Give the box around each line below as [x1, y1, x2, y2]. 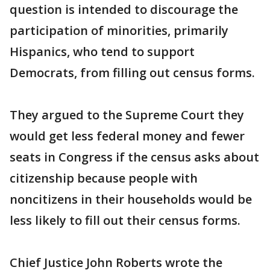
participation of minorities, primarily [10, 22, 228, 39]
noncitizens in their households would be [10, 191, 252, 207]
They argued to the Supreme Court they [10, 107, 244, 123]
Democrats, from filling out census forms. [10, 64, 255, 81]
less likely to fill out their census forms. [10, 212, 240, 228]
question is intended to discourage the [10, 1, 238, 17]
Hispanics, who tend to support [10, 43, 195, 60]
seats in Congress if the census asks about [10, 149, 259, 165]
